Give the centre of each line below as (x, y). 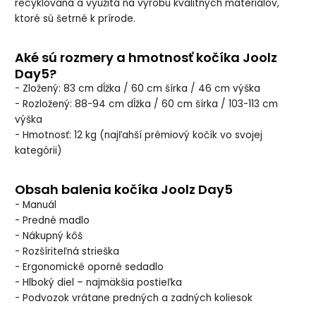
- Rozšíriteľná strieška (67, 251)
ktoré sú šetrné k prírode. (75, 19)
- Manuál (36, 205)
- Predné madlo (53, 220)
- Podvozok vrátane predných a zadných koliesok (134, 298)
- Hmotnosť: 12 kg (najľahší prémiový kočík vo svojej (139, 135)
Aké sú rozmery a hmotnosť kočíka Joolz (146, 58)
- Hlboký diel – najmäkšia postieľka (99, 282)
